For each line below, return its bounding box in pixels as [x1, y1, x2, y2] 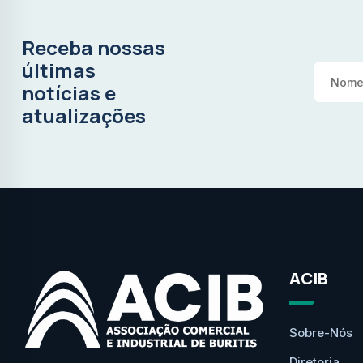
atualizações [22, 102, 146, 129]
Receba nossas [22, 34, 165, 61]
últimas [22, 57, 96, 83]
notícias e [22, 79, 116, 106]
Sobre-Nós [289, 325, 352, 340]
